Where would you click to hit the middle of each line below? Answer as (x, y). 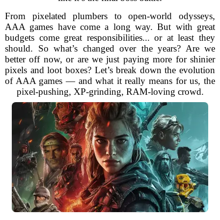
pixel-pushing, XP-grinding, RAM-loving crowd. (110, 92)
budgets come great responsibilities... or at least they (110, 38)
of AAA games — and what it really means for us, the (110, 81)
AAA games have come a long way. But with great (110, 27)
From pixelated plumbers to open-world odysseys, (110, 16)
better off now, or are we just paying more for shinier (110, 59)
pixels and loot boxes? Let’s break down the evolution (110, 70)
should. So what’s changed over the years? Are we (110, 48)
